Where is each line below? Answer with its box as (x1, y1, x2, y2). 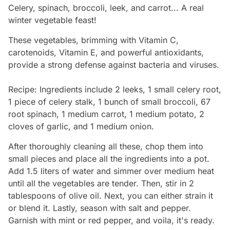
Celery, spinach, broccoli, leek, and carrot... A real (8, 3, 204, 13)
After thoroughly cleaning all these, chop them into (8, 141, 203, 152)
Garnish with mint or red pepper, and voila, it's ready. (8, 215, 215, 226)
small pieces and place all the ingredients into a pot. (8, 154, 209, 164)
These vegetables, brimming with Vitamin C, (8, 35, 179, 46)
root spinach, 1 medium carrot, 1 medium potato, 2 (8, 109, 204, 120)
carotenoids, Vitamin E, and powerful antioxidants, (8, 47, 204, 58)
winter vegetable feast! (8, 15, 97, 26)
